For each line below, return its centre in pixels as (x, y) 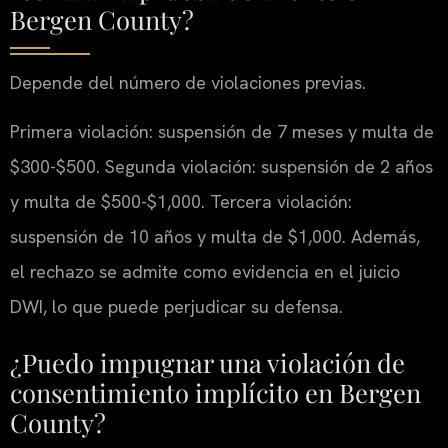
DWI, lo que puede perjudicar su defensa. (176, 307)
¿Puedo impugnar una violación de (207, 361)
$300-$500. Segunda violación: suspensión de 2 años (221, 167)
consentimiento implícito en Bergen (215, 391)
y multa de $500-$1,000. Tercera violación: (181, 202)
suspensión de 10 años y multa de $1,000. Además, (215, 237)
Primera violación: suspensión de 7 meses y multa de (222, 132)
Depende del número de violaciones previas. (188, 82)
